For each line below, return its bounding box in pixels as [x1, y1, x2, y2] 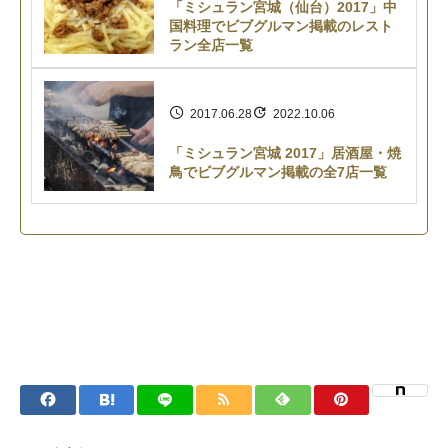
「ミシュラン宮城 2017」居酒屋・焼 [169, 144, 401, 161]
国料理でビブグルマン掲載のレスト [169, 17, 393, 34]
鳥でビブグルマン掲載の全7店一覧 [169, 163, 387, 180]
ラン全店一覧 [169, 36, 253, 53]
